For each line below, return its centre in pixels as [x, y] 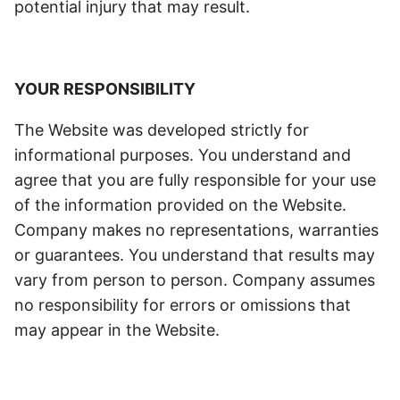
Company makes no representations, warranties [196, 230]
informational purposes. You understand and [183, 155]
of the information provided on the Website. [180, 205]
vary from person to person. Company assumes [195, 280]
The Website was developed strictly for [162, 130]
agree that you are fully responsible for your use [195, 180]
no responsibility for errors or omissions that [183, 305]
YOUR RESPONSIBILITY [105, 89]
